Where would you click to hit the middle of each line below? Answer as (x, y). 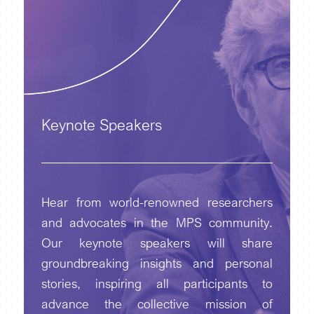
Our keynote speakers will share (157, 243)
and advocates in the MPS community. (157, 222)
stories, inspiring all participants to (157, 283)
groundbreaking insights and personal (157, 263)
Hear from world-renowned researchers (157, 202)
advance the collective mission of (157, 303)
